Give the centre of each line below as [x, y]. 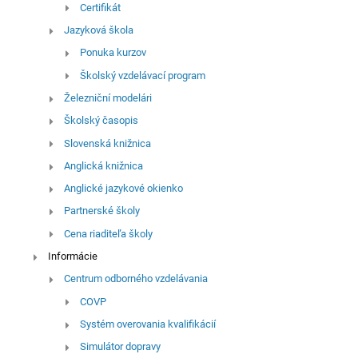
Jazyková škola [98, 30]
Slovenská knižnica [107, 143]
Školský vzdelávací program [142, 75]
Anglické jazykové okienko [123, 189]
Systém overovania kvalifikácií [147, 324]
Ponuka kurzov [113, 53]
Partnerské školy [101, 211]
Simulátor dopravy [120, 347]
